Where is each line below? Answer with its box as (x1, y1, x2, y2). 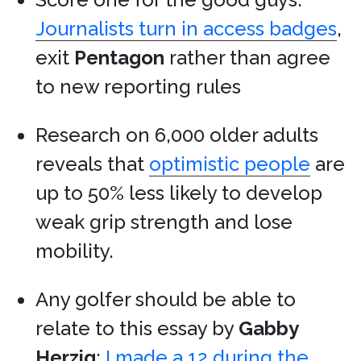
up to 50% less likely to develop (35, 181, 322, 205)
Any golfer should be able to (35, 288, 296, 311)
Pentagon (74, 46, 164, 69)
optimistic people (149, 152, 310, 176)
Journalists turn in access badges (35, 17, 337, 40)
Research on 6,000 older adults (35, 123, 318, 147)
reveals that (35, 152, 149, 176)
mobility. (35, 239, 114, 263)
